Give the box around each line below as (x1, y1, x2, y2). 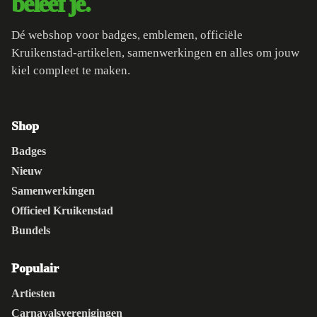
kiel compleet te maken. (11, 63, 130, 77)
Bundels (11, 224, 50, 236)
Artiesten (11, 287, 55, 299)
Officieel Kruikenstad (11, 204, 113, 217)
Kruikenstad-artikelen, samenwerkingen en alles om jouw (11, 45, 299, 59)
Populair (11, 260, 59, 275)
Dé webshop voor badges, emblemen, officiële (11, 28, 243, 42)
